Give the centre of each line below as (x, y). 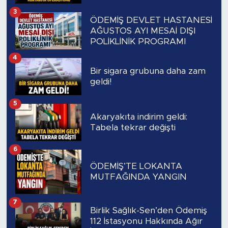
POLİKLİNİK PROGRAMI (138, 41)
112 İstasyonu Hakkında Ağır (146, 221)
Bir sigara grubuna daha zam (148, 71)
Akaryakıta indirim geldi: (138, 117)
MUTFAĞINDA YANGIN (138, 177)
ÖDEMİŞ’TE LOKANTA (136, 166)
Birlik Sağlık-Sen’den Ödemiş (148, 210)
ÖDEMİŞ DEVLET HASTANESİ (151, 20)
